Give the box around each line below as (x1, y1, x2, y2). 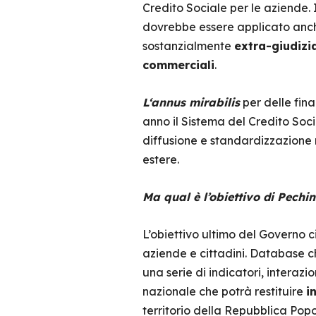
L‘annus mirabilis (142, 95, 240, 109)
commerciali (142, 58, 214, 72)
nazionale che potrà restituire (142, 284, 306, 298)
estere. (142, 152, 179, 166)
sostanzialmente (142, 39, 234, 53)
